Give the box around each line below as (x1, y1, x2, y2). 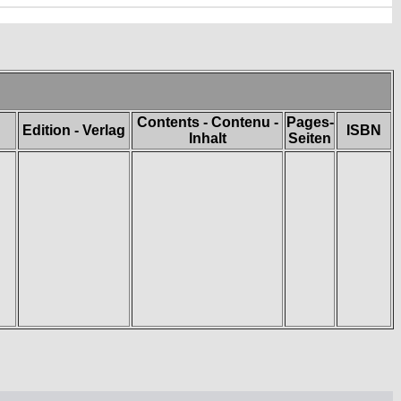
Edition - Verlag (22, 123, 125, 138)
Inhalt (188, 131, 226, 146)
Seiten (288, 131, 331, 146)
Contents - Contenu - (136, 115, 278, 130)
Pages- (286, 115, 334, 130)
